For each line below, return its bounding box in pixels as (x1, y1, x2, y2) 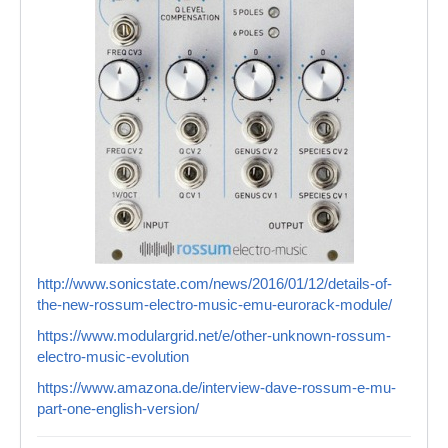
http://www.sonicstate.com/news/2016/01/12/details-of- (37, 275, 392, 292)
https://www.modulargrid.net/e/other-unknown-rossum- (37, 327, 391, 344)
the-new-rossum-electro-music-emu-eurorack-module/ (37, 296, 392, 313)
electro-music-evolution (37, 348, 189, 365)
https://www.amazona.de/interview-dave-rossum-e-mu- (37, 379, 396, 396)
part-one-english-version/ (37, 400, 199, 417)
